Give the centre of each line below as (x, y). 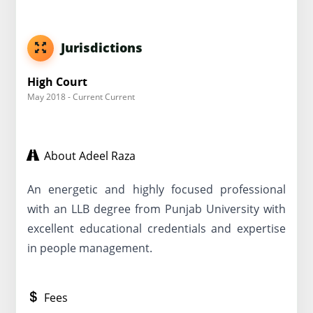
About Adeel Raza (87, 156)
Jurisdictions (98, 47)
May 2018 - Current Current (81, 96)
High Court (57, 83)
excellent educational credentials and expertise (156, 228)
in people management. (90, 248)
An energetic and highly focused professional (156, 189)
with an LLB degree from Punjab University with (156, 209)
